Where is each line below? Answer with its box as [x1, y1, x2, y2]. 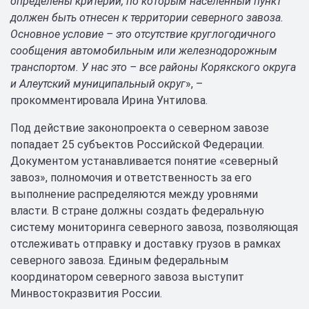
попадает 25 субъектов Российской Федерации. [10, 138, 264, 151]
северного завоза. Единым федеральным [10, 254, 228, 267]
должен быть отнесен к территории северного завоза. [10, 11, 283, 24]
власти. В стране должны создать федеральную [10, 204, 264, 217]
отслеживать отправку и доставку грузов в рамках [10, 237, 281, 250]
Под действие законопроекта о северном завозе [10, 121, 269, 134]
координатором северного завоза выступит [10, 270, 244, 283]
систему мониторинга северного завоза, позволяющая [10, 221, 298, 234]
